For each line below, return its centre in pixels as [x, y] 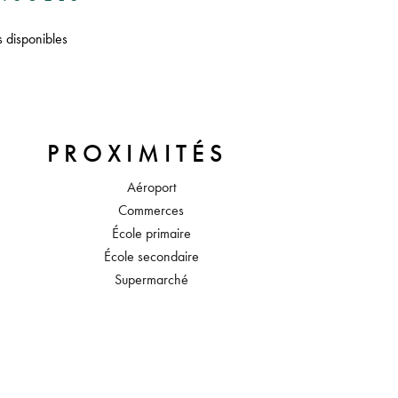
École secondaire [151, 256]
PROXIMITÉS [137, 154]
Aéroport [151, 187]
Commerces [151, 210]
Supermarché [151, 279]
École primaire [151, 233]
